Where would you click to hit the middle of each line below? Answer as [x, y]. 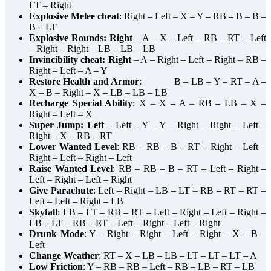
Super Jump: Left [67, 125]
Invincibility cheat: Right [80, 60]
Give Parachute [61, 191]
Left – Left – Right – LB [76, 201]
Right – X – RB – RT [70, 136]
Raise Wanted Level [71, 169]
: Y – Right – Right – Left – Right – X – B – [175, 234]
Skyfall [43, 212]
